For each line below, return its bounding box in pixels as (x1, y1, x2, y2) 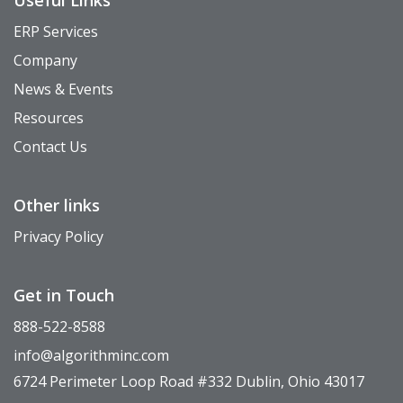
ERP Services (13, 21, 98, 41)
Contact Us (13, 136, 87, 157)
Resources (13, 107, 84, 128)
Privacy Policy (13, 226, 103, 246)
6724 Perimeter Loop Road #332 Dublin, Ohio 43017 (13, 371, 364, 391)
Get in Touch (13, 283, 114, 306)
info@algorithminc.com (13, 345, 169, 365)
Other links (13, 193, 100, 216)
